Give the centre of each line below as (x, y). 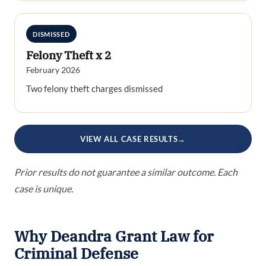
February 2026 (53, 70)
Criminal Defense (76, 253)
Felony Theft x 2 (69, 56)
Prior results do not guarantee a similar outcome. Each (126, 172)
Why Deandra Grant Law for (114, 236)
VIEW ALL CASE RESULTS (129, 139)
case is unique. (44, 188)
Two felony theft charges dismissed (95, 89)
